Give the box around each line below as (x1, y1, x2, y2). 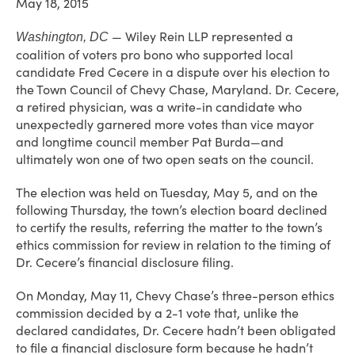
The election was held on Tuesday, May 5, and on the (16, 185, 318, 200)
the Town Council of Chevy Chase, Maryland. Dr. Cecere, (16, 82, 339, 97)
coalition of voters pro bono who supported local (16, 47, 293, 63)
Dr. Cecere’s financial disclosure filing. (16, 254, 234, 270)
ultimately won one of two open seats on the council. (16, 151, 314, 167)
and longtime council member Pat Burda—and (16, 134, 284, 150)
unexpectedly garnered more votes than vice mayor (16, 116, 314, 132)
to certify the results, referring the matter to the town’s (16, 219, 323, 235)
